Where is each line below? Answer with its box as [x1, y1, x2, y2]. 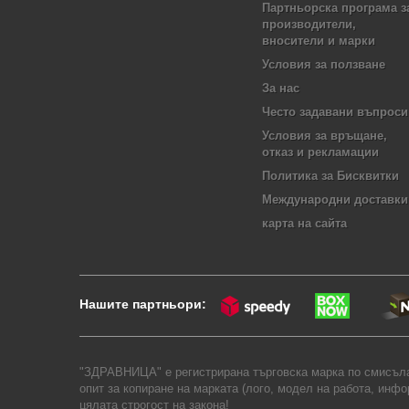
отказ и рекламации [262, 145, 379, 159]
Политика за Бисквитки [262, 169, 399, 183]
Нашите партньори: [79, 297, 210, 312]
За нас [262, 81, 299, 95]
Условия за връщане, [262, 129, 387, 142]
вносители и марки [262, 34, 375, 47]
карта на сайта [262, 216, 347, 230]
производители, [262, 17, 356, 31]
